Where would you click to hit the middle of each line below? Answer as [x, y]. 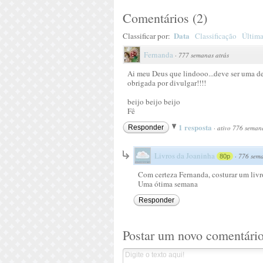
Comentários [156, 18]
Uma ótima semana [168, 183]
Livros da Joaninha [185, 155]
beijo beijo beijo [154, 101]
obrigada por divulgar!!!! [167, 82]
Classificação [216, 36]
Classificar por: [147, 36]
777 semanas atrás [204, 55]
